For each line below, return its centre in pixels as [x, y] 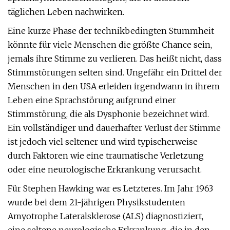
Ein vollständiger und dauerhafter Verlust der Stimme [114, 128]
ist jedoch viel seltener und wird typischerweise [103, 142]
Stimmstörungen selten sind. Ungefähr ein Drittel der [115, 72]
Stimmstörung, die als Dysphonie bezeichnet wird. [108, 114]
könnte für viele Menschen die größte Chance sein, [110, 45]
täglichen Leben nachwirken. [66, 12]
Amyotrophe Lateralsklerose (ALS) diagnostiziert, [106, 216]
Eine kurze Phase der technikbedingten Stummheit [111, 31]
